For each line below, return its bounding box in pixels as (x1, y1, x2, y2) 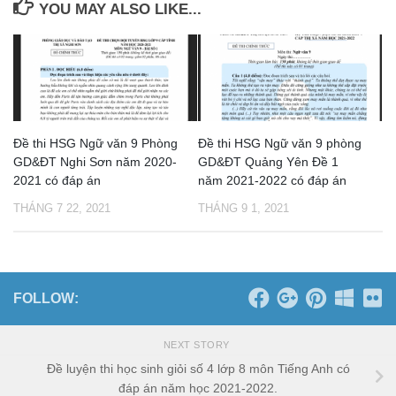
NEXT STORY (163, 339, 233, 350)
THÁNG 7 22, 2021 (13, 201, 110, 215)
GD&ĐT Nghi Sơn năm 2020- (13, 154, 177, 169)
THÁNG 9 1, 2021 (198, 201, 289, 215)
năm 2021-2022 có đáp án (198, 172, 346, 187)
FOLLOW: (13, 290, 79, 306)
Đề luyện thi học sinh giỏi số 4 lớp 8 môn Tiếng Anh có (46, 362, 350, 377)
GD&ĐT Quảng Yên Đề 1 (198, 154, 339, 169)
